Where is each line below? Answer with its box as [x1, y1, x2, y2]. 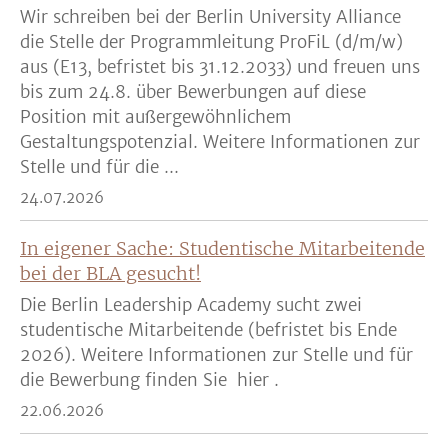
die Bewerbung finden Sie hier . [20, 368, 279, 391]
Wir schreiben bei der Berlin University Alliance [20, 5, 401, 28]
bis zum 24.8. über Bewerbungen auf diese [20, 80, 366, 103]
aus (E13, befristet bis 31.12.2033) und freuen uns [20, 55, 420, 78]
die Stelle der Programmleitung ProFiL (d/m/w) [20, 30, 403, 53]
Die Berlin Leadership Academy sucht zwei [20, 293, 362, 316]
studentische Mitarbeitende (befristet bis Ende [20, 318, 397, 341]
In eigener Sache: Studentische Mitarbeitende [20, 236, 425, 260]
